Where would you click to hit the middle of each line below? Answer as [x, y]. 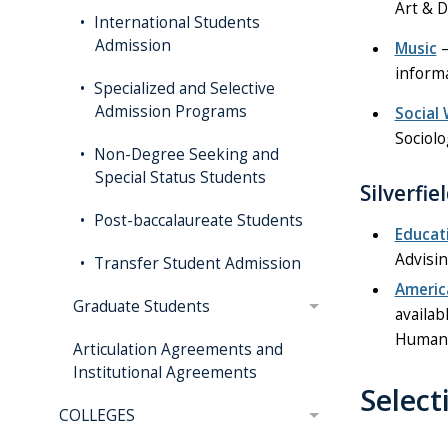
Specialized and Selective [183, 88]
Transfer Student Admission [196, 263]
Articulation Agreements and [178, 349]
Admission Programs [171, 111]
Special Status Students [181, 177]
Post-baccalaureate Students [197, 220]
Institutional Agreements [165, 372]
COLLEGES [96, 415]
